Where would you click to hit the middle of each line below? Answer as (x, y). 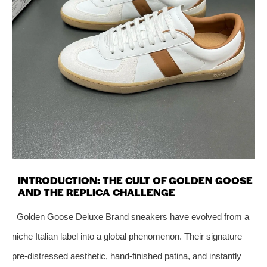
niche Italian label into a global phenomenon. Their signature (127, 236)
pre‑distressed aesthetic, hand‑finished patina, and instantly (127, 256)
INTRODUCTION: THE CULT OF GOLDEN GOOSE (135, 180)
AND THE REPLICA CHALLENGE (97, 192)
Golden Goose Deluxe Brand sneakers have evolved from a (133, 216)
